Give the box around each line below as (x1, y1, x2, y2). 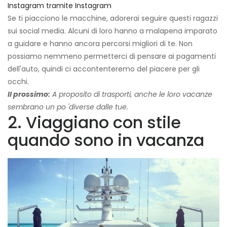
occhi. (8, 77, 29, 87)
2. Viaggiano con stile (8, 111, 181, 134)
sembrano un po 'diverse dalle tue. (8, 102, 128, 112)
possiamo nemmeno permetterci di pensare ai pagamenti (8, 51, 216, 62)
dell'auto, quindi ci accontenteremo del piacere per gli (8, 64, 200, 74)
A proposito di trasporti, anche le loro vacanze (50, 89, 212, 100)
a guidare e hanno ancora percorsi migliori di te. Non (8, 39, 193, 49)
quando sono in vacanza (8, 129, 204, 152)
